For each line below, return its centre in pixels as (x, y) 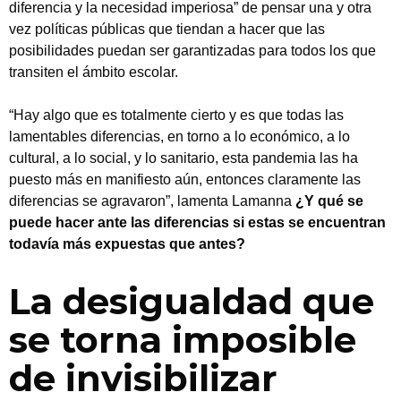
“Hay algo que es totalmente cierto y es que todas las (176, 115)
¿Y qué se (329, 200)
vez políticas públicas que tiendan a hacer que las (167, 29)
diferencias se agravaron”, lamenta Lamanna (152, 200)
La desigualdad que (192, 301)
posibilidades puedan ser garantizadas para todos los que (192, 50)
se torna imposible (183, 339)
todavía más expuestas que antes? (127, 243)
